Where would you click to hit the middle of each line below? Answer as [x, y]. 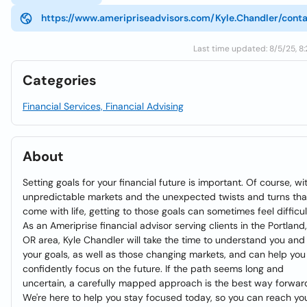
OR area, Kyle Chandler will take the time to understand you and [164, 240]
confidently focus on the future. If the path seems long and [153, 269]
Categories [60, 80]
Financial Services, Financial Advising [103, 106]
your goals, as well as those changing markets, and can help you [164, 254]
